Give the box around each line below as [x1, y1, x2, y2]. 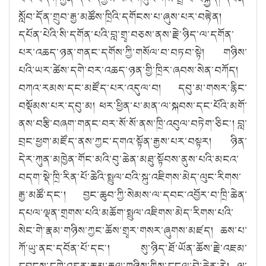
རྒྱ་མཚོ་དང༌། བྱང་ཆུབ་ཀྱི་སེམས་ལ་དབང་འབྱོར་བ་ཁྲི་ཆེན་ [18, 186, 248, 202]
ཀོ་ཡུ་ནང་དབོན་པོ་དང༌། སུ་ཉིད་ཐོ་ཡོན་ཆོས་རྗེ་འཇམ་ [18, 240, 248, 256]
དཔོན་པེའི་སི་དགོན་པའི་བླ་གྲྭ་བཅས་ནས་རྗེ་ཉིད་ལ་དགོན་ [18, 26, 235, 42]
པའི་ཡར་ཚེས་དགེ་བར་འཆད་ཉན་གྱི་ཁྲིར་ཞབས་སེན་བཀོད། [18, 62, 239, 78]
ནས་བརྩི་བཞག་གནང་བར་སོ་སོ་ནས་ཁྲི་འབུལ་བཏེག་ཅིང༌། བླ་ [18, 115, 248, 131]
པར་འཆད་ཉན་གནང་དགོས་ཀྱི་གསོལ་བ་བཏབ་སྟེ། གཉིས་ [18, 44, 248, 60]
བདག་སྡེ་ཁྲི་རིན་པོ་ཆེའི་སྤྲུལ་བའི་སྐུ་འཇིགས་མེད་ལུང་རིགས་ [18, 169, 242, 185]
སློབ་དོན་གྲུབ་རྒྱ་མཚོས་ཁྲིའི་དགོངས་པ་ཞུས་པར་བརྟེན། [18, 8, 222, 24]
